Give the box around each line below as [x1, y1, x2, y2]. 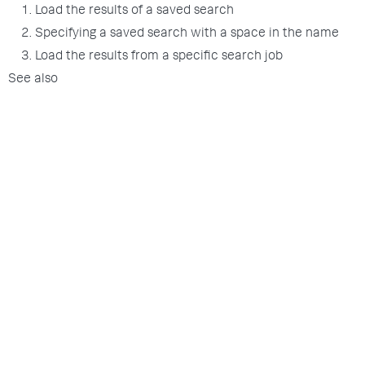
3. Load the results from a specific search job [21, 51, 283, 64]
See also [8, 73, 58, 86]
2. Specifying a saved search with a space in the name [21, 28, 339, 41]
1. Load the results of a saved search [21, 5, 234, 18]
